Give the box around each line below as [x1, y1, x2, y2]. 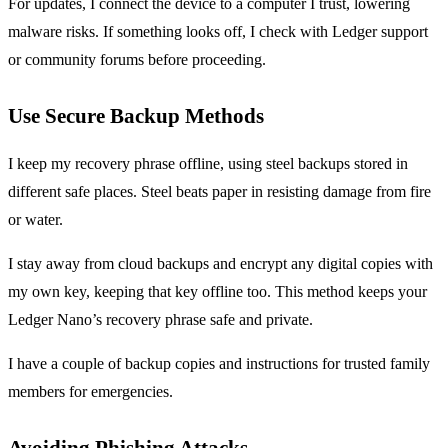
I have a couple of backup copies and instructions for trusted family [8, 354, 430, 372]
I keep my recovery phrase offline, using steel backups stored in [8, 154, 408, 172]
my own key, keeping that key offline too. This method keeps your [8, 282, 427, 300]
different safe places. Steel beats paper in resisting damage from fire [8, 182, 431, 200]
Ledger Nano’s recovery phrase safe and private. [8, 310, 313, 328]
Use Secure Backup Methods [8, 103, 264, 127]
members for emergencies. [8, 382, 173, 400]
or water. [8, 210, 63, 228]
